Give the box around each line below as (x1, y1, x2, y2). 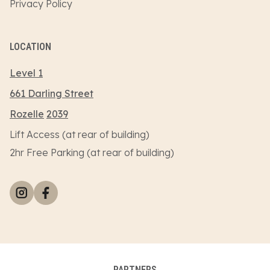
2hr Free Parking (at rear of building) (10, 146, 174, 159)
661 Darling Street (10, 87, 93, 100)
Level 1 (10, 67, 43, 80)
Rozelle (10, 108, 44, 121)
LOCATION (10, 41, 51, 53)
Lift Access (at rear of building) (10, 128, 149, 141)
